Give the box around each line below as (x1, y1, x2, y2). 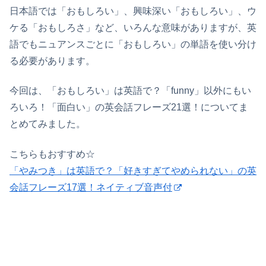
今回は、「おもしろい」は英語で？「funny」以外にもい (9, 85, 251, 96)
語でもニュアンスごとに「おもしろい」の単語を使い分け (9, 39, 256, 49)
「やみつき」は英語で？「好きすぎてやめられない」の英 (9, 165, 256, 176)
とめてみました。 (9, 119, 85, 129)
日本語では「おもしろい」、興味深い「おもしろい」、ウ (9, 5, 256, 16)
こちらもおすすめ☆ (9, 148, 95, 159)
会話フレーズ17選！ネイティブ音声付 (9, 182, 172, 192)
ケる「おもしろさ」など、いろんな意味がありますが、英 (9, 22, 256, 33)
